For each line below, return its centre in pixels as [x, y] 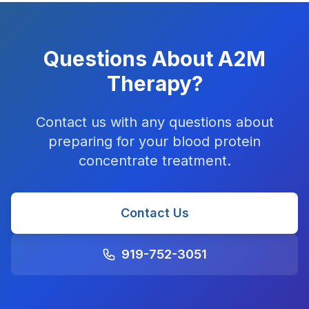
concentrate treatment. [154, 161]
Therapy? [154, 83]
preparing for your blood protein [154, 141]
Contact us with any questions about [154, 122]
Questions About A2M [154, 59]
